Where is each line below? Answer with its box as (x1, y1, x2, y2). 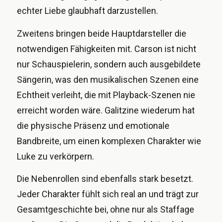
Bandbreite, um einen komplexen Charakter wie (17, 135, 201, 146)
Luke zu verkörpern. (17, 151, 94, 162)
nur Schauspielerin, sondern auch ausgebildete (17, 58, 201, 69)
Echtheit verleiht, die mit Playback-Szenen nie (17, 89, 195, 100)
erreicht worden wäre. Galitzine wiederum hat (17, 105, 195, 115)
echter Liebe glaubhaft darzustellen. (17, 5, 158, 16)
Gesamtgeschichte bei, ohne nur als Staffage (17, 204, 194, 215)
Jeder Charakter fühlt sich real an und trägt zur (17, 189, 199, 200)
